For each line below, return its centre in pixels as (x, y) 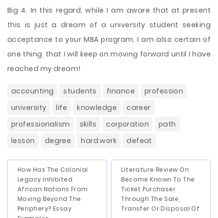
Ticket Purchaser (149, 189)
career (139, 108)
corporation (127, 124)
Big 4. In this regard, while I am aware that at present (109, 10)
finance (120, 91)
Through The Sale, (151, 199)
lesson (23, 141)
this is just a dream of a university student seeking (109, 25)
